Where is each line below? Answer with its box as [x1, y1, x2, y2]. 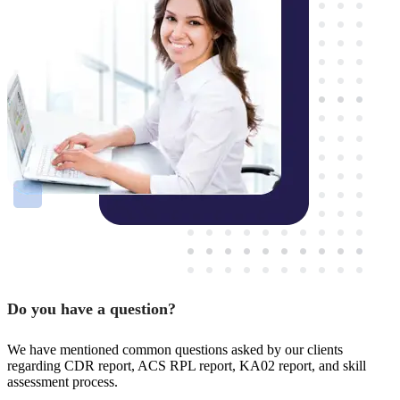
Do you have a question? [7, 300, 176, 319]
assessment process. [7, 374, 118, 390]
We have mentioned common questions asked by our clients [7, 342, 343, 358]
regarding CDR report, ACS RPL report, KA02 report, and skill [7, 358, 366, 374]
